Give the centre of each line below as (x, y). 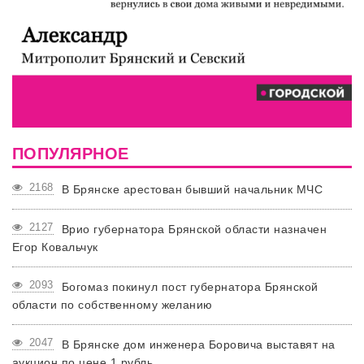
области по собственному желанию (113, 304)
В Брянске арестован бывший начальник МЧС (192, 189)
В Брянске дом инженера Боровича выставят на (198, 344)
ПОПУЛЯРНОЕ (71, 153)
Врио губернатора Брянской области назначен (194, 229)
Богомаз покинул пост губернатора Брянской (190, 286)
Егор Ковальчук (55, 247)
